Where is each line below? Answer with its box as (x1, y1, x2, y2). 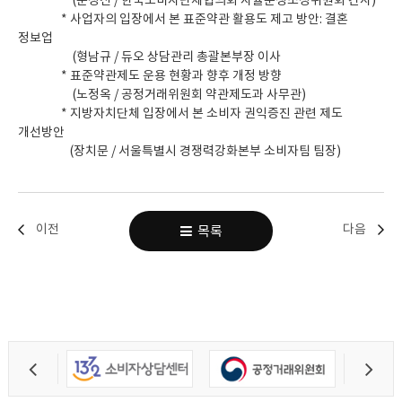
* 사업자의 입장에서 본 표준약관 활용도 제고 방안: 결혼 (18, 11, 348, 27)
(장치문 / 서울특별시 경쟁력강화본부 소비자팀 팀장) (18, 143, 341, 159)
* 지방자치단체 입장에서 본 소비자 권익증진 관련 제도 (18, 105, 343, 121)
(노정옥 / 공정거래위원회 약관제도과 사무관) (18, 86, 306, 102)
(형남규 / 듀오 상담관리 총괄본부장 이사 (18, 48, 281, 65)
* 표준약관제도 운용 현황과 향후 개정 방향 (18, 67, 282, 83)
